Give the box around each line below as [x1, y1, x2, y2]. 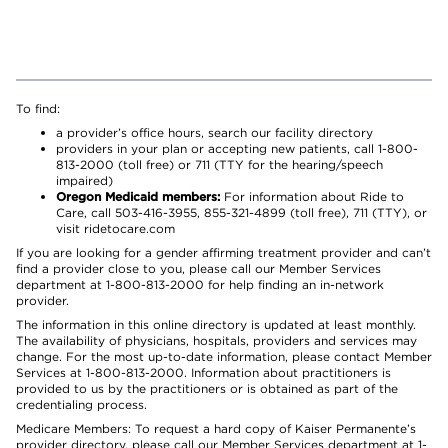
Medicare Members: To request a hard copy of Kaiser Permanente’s [16, 421, 416, 436]
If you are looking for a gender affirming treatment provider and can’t [16, 245, 431, 260]
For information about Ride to [220, 189, 404, 204]
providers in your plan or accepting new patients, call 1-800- [56, 141, 418, 156]
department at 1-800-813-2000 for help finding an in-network [16, 277, 384, 292]
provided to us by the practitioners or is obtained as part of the [16, 381, 398, 396]
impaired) [56, 173, 113, 188]
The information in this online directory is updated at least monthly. [16, 317, 416, 332]
